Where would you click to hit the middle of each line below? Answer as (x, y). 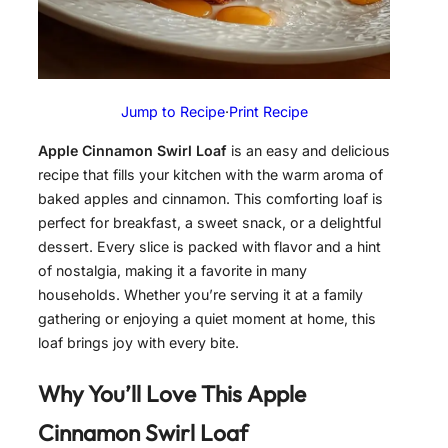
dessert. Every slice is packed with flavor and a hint (209, 246)
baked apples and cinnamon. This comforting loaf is (210, 198)
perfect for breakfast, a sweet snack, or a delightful (209, 222)
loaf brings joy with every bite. (138, 342)
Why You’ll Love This (142, 393)
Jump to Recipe (172, 112)
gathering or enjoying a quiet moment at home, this (207, 318)
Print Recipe (268, 112)
